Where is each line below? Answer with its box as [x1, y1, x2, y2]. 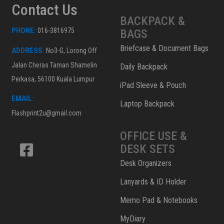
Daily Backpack [119, 62, 167, 72]
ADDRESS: [11, 46, 44, 55]
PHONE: [11, 26, 36, 35]
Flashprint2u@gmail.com [11, 109, 81, 117]
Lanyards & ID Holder [119, 177, 186, 187]
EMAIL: [11, 94, 34, 103]
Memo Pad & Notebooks [119, 195, 197, 205]
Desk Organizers [119, 158, 171, 168]
